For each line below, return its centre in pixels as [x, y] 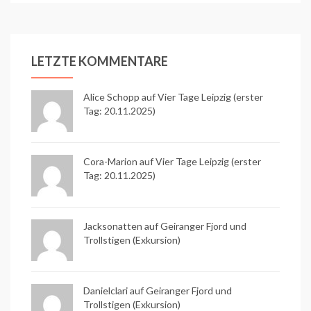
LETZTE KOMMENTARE [100, 61]
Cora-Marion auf [119, 161]
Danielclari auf [115, 290]
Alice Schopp [111, 96]
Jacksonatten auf [122, 226]
